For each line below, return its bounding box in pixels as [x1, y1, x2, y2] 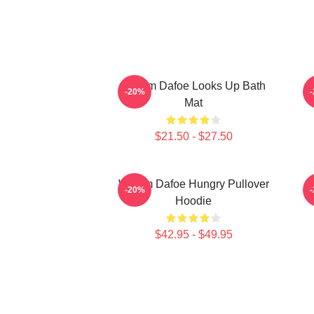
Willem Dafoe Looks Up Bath [121, 80, 266, 92]
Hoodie [175, 195, 212, 207]
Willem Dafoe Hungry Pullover [118, 178, 269, 190]
